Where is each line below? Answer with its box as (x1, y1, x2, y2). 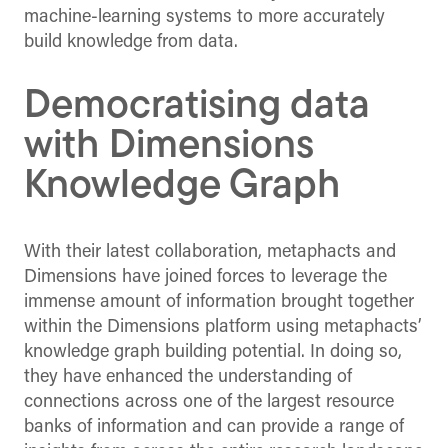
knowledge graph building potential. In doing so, (24, 342, 402, 362)
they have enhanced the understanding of (24, 367, 352, 387)
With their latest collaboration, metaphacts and (24, 242, 396, 262)
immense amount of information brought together (24, 292, 414, 312)
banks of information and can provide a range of (24, 417, 404, 437)
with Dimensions (24, 126, 314, 167)
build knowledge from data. (24, 32, 238, 52)
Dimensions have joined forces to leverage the (24, 267, 387, 287)
